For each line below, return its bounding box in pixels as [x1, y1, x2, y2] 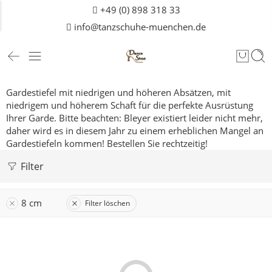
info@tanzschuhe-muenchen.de [72, 21, 206, 33]
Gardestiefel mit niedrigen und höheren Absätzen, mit [6, 87, 231, 98]
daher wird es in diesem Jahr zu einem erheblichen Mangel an [6, 125, 263, 137]
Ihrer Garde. [6, 112, 56, 124]
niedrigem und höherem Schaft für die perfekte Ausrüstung [6, 100, 253, 111]
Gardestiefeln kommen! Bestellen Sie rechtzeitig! [6, 138, 208, 149]
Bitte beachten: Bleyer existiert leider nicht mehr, [56, 112, 263, 124]
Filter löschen [85, 197, 130, 208]
